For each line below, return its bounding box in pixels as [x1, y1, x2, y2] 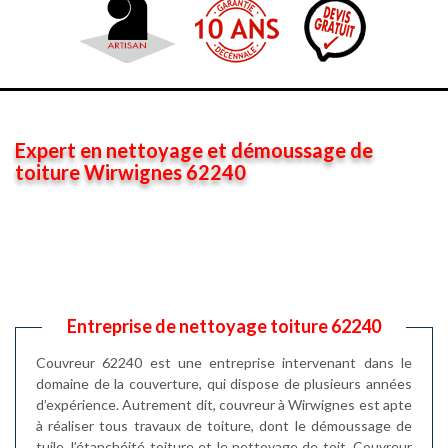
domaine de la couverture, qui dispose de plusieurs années [36, 375, 412, 392]
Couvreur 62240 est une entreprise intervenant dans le [36, 354, 412, 371]
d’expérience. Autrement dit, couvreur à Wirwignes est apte [36, 396, 412, 413]
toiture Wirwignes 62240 [15, 160, 246, 184]
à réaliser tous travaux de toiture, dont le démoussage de [36, 417, 412, 434]
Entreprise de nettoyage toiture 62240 [67, 315, 381, 337]
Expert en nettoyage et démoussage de [15, 138, 373, 162]
